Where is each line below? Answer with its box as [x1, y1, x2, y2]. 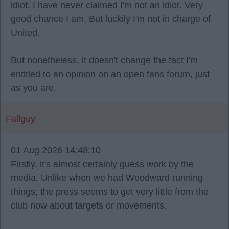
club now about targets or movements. [11, 200, 167, 211]
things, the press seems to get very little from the [11, 187, 209, 197]
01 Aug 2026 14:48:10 [11, 145, 101, 155]
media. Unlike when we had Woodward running [11, 173, 203, 183]
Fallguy [6, 113, 35, 124]
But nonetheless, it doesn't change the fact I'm [11, 55, 198, 65]
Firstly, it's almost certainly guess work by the [11, 159, 194, 169]
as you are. [11, 83, 56, 93]
